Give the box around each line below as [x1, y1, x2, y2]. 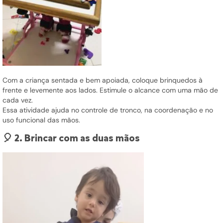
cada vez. [2, 96, 33, 105]
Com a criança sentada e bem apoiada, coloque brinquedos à [2, 76, 203, 85]
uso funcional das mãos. [2, 115, 80, 125]
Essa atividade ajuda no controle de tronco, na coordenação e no [2, 106, 213, 115]
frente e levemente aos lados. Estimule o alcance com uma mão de [2, 86, 218, 95]
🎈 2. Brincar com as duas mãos [2, 131, 140, 145]
